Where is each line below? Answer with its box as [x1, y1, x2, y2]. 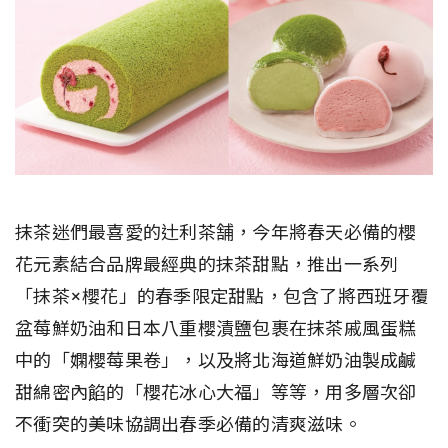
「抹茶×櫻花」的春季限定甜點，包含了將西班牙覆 [15, 284, 429, 310]
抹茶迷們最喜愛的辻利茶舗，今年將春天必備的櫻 [15, 220, 417, 246]
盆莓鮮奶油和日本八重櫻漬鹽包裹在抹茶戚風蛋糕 [15, 316, 417, 342]
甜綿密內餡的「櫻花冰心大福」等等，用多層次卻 [15, 380, 417, 406]
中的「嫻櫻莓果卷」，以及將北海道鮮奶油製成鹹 [15, 348, 417, 374]
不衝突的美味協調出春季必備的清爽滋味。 [15, 412, 362, 438]
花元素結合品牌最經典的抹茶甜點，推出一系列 [15, 252, 399, 278]
